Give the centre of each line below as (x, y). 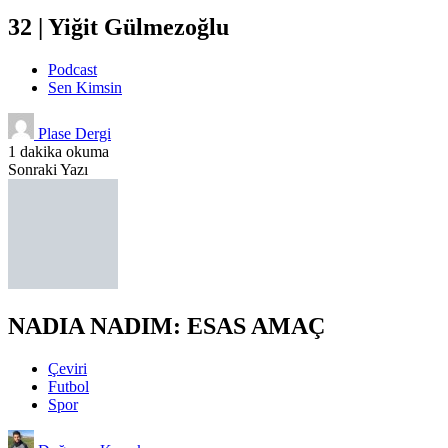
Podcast (72, 69)
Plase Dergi (74, 133)
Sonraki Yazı (48, 169)
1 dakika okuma (58, 151)
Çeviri (67, 368)
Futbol (68, 386)
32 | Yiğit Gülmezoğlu (118, 26)
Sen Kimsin (85, 87)
